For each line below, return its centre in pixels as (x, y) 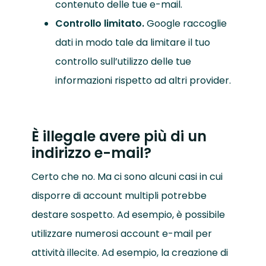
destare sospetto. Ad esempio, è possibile (128, 215)
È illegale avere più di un (119, 137)
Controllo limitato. (99, 24)
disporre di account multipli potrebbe (119, 196)
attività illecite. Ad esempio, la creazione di (129, 253)
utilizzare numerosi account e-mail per (121, 234)
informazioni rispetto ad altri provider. (143, 81)
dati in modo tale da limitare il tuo (132, 43)
